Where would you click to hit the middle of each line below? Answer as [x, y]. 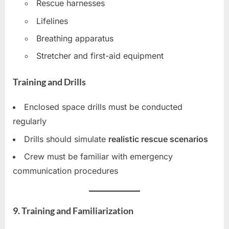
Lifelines [52, 21]
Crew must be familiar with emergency [98, 156]
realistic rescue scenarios [158, 139]
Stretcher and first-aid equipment [100, 56]
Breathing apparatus [75, 39]
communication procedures [65, 170]
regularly [30, 121]
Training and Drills [49, 82]
